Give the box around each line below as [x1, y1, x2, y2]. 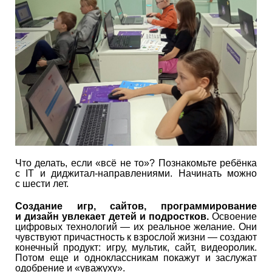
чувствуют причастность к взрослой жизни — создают [15, 232, 257, 243]
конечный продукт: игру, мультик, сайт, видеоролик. [15, 242, 257, 253]
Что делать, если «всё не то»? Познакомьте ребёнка [15, 158, 257, 169]
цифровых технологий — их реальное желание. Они [15, 222, 257, 233]
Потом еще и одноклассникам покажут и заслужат [15, 253, 257, 263]
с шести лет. [15, 178, 69, 189]
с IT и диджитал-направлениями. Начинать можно [15, 168, 257, 179]
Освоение [209, 211, 257, 222]
